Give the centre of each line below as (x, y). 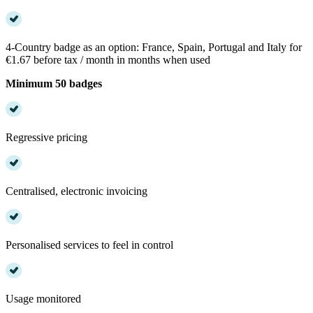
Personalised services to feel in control (89, 245)
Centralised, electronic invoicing (77, 191)
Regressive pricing (46, 137)
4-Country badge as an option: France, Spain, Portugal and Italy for (154, 47)
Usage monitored (43, 298)
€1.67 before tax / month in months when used (108, 59)
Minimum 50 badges (54, 83)
